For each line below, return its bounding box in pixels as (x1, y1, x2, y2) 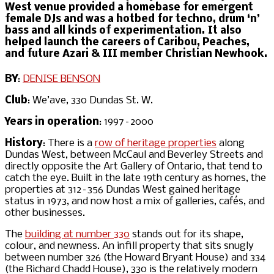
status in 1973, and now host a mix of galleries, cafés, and (5, 195, 265, 207)
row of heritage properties (95, 137, 217, 149)
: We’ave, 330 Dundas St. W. (28, 94, 153, 106)
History (5, 137, 43, 149)
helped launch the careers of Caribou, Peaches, (5, 37, 250, 49)
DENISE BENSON (23, 73, 100, 85)
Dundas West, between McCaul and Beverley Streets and (5, 149, 263, 161)
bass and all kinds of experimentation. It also (5, 25, 242, 37)
